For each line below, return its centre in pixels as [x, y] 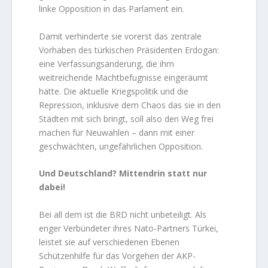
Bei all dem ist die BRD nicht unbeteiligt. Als [123, 214]
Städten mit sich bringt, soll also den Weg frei [127, 118]
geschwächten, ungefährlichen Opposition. [121, 146]
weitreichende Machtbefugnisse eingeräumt [124, 77]
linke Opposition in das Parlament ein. [112, 9]
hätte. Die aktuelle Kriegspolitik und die [114, 91]
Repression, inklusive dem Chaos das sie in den [130, 105]
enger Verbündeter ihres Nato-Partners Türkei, [129, 228]
